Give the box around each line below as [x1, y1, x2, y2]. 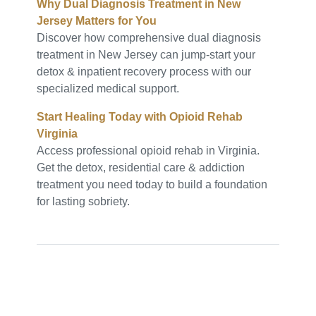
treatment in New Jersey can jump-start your [37, 49, 256, 61]
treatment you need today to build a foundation [37, 178, 268, 190]
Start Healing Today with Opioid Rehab [37, 111, 243, 123]
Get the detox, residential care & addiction [37, 162, 245, 174]
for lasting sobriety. [37, 195, 130, 207]
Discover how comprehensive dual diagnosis [37, 32, 262, 44]
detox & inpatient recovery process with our [37, 66, 252, 78]
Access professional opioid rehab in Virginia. [37, 145, 260, 157]
